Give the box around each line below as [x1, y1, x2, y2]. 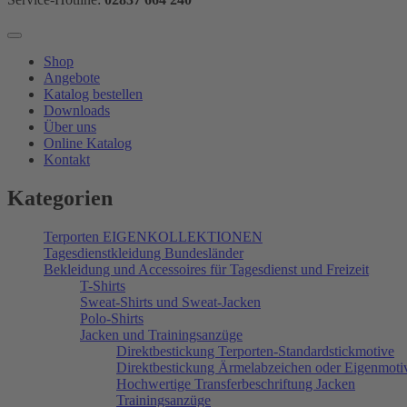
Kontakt [44, 152, 90, 167]
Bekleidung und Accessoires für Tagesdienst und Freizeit [44, 261, 369, 277]
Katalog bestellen [44, 86, 143, 102]
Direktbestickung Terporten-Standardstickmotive [116, 342, 394, 359]
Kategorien [7, 185, 113, 210]
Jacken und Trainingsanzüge [80, 326, 243, 342]
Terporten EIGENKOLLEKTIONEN [44, 228, 263, 244]
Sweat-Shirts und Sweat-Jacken [80, 293, 261, 310]
